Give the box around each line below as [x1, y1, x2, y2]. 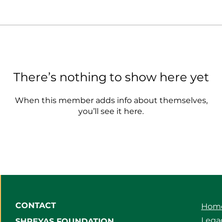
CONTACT [15, 201, 56, 210]
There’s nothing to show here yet [13, 70, 209, 84]
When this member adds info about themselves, [14, 96, 208, 105]
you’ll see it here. [78, 107, 144, 116]
